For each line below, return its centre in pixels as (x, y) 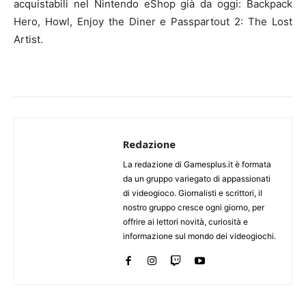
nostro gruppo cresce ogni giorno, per (194, 207)
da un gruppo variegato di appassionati (197, 178)
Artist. (28, 39)
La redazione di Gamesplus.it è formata (197, 164)
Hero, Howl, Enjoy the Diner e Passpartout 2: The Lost (153, 21)
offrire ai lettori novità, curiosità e (185, 221)
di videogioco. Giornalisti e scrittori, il (193, 193)
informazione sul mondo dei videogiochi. (199, 236)
